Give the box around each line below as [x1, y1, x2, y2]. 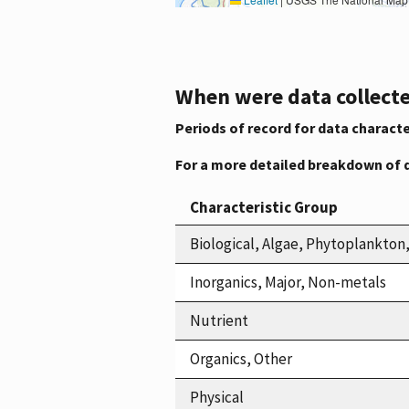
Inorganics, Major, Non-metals [190, 271, 386, 292]
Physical [190, 386, 244, 407]
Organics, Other [190, 348, 292, 369]
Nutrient [190, 309, 248, 330]
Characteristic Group [190, 196, 338, 217]
